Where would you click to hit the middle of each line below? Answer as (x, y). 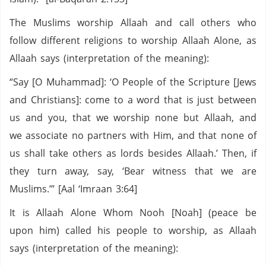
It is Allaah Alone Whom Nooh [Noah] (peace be (133, 213)
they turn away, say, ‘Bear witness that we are (133, 171)
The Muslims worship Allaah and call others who (133, 23)
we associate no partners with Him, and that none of (133, 135)
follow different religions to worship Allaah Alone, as (133, 40)
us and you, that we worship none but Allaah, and (133, 118)
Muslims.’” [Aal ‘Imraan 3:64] (73, 189)
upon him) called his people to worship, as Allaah (133, 230)
